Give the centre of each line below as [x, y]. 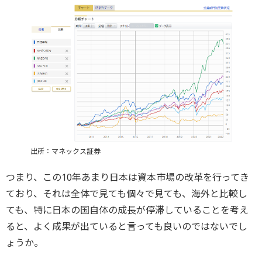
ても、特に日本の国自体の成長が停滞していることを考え [127, 210]
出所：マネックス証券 [65, 151]
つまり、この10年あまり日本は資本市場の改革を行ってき [127, 177]
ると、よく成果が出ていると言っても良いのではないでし [127, 226]
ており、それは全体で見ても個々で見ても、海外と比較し [127, 193]
